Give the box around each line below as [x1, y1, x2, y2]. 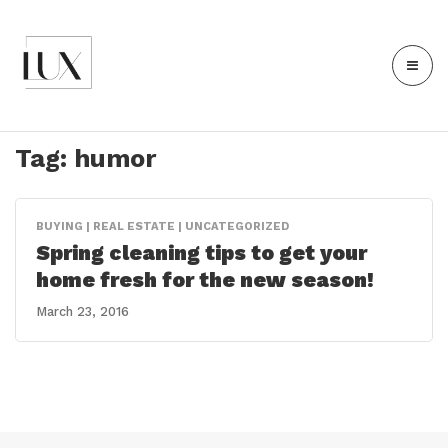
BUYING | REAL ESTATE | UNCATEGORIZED [36, 220, 289, 233]
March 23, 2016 [36, 304, 129, 319]
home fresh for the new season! [36, 268, 374, 292]
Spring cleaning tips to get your [36, 241, 367, 265]
